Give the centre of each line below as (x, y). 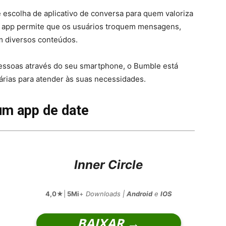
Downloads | (106, 194)
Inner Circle (109, 165)
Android (139, 194)
